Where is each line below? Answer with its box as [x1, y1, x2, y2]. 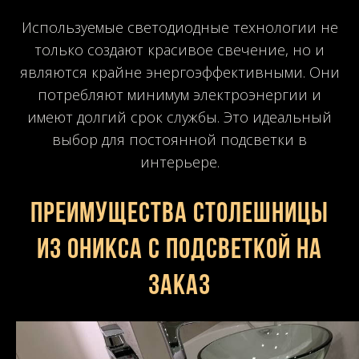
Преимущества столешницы [30, 200, 329, 229]
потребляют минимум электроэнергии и [38, 84, 321, 104]
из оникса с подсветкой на [37, 236, 322, 265]
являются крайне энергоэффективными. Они [19, 62, 340, 82]
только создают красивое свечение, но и [34, 39, 325, 59]
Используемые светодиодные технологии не [21, 17, 338, 37]
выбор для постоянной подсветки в [52, 129, 307, 149]
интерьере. [139, 151, 220, 171]
